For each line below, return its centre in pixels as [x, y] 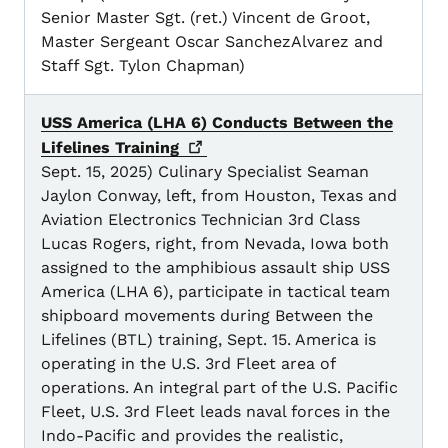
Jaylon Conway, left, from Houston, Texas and [219, 196]
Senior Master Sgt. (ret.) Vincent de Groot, [205, 18]
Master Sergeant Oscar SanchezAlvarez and [212, 42]
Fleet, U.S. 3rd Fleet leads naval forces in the [215, 412]
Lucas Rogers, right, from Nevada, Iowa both [215, 244]
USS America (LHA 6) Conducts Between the [217, 123]
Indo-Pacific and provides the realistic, [192, 436]
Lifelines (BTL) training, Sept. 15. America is [208, 340]
